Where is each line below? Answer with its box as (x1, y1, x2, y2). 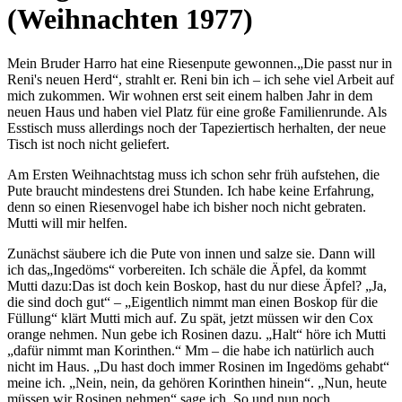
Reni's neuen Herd (7, 71, 112, 87)
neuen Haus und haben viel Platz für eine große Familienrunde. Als (7, 103, 387, 119)
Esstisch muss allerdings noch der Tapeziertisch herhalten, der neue (7, 119, 386, 135)
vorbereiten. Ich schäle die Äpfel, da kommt (115, 261, 366, 277)
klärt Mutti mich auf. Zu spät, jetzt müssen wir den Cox (57, 310, 373, 326)
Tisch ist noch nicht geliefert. (7, 135, 170, 152)
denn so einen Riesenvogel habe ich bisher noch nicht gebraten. (7, 198, 366, 214)
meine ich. (7, 374, 69, 390)
